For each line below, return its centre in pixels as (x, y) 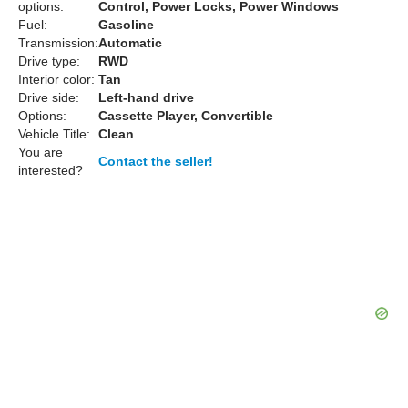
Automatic (130, 43)
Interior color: (56, 79)
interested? (51, 170)
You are (41, 152)
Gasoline (126, 25)
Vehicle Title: (54, 134)
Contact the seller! (156, 161)
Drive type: (49, 61)
